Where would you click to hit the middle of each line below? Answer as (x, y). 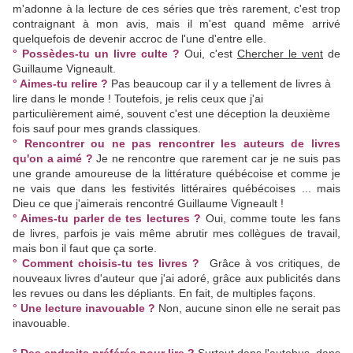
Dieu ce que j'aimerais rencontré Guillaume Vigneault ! (148, 203)
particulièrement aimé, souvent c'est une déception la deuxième (171, 113)
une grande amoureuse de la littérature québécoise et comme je (176, 173)
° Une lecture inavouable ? (84, 308)
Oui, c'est (211, 54)
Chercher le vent (280, 54)
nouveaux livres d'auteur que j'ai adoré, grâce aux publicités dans (176, 278)
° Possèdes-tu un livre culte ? (96, 54)
